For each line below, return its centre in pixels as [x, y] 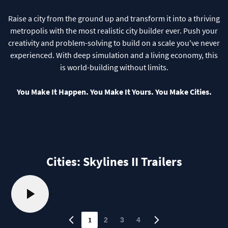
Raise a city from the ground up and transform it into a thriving [114, 18]
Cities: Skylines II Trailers [114, 162]
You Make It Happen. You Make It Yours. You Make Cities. [114, 92]
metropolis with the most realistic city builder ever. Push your [114, 31]
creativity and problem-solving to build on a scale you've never [114, 43]
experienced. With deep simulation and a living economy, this [114, 55]
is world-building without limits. [114, 67]
